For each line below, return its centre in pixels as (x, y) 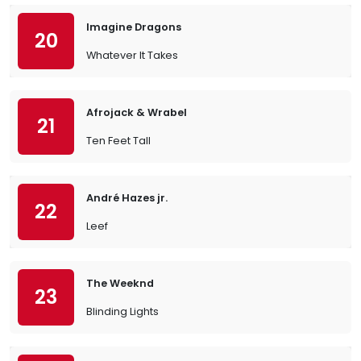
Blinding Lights (122, 311)
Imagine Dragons (134, 27)
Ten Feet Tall (118, 141)
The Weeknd (120, 283)
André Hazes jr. (127, 198)
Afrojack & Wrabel (137, 112)
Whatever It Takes (132, 55)
